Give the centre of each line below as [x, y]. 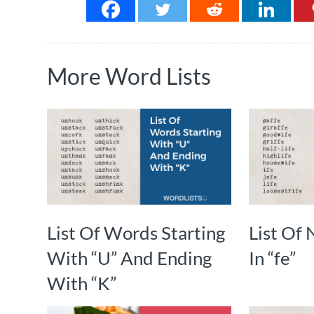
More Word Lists [129, 76]
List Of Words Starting [136, 233]
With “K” [82, 284]
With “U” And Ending [130, 258]
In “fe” [273, 258]
